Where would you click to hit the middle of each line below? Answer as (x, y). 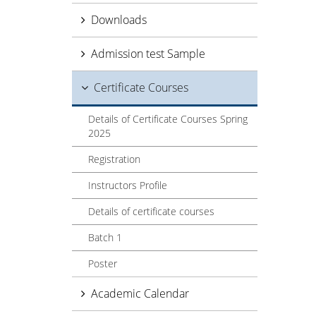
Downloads (119, 20)
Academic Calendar (140, 293)
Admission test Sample (148, 54)
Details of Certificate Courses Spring (168, 119)
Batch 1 (105, 237)
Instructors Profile (128, 185)
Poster (103, 263)
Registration (114, 159)
